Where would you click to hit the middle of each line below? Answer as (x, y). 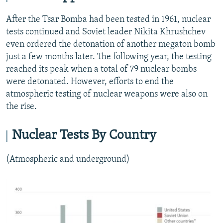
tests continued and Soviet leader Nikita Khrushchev (106, 32)
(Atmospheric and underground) (68, 159)
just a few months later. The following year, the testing (109, 57)
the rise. (21, 107)
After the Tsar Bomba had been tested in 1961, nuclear (108, 19)
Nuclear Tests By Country (84, 135)
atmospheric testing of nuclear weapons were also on (107, 94)
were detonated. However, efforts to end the (90, 82)
